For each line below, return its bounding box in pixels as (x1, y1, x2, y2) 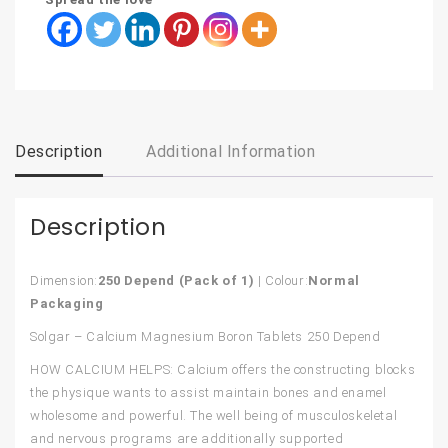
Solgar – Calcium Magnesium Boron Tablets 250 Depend (30, 329, 381, 345)
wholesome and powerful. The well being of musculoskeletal (30, 408, 398, 424)
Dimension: (30, 273, 98, 289)
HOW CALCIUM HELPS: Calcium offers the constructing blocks (30, 362, 416, 378)
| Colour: (254, 273, 309, 289)
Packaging (30, 296, 104, 312)
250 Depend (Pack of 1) (98, 273, 255, 289)
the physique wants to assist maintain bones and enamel (30, 385, 387, 401)
